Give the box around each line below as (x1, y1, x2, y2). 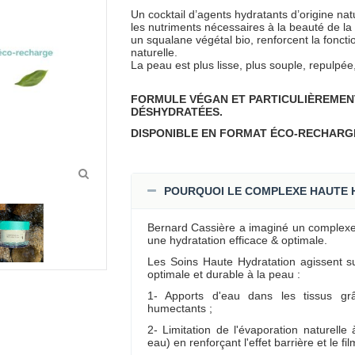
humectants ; (147, 301, 212, 315)
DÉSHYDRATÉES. (130, 105, 223, 119)
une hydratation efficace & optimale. (147, 233, 327, 246)
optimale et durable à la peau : (147, 267, 300, 281)
